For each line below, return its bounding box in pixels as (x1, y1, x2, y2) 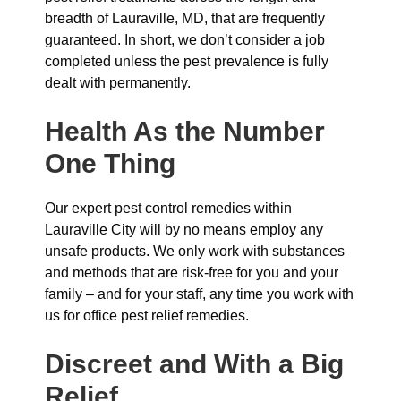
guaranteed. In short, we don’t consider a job (45, 32, 325, 47)
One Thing (45, 149, 175, 178)
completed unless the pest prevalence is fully (45, 54, 328, 69)
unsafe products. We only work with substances (45, 243, 345, 259)
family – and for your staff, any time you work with (45, 286, 354, 302)
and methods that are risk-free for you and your (45, 265, 338, 280)
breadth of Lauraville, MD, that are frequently (45, 11, 325, 26)
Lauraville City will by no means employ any (45, 222, 323, 237)
